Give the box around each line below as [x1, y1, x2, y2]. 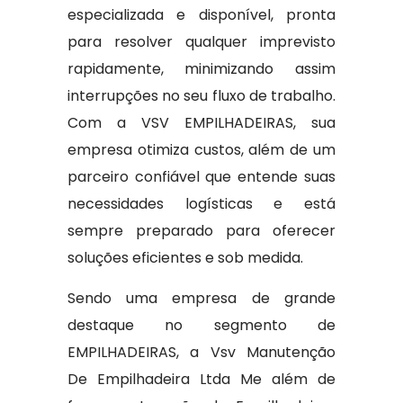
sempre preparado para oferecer [67, 220, 336, 241]
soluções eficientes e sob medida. [67, 247, 303, 268]
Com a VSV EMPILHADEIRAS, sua [67, 112, 336, 133]
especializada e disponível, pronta [67, 4, 336, 25]
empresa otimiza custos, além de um [67, 139, 336, 160]
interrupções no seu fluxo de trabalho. [67, 85, 336, 106]
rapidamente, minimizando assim [67, 58, 336, 79]
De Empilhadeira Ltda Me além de [67, 369, 336, 390]
